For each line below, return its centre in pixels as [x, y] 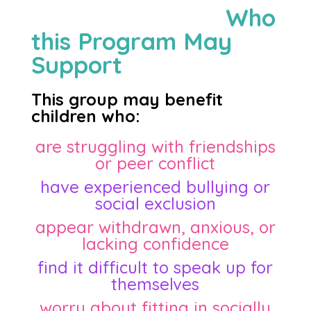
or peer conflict [155, 163]
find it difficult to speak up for [155, 267]
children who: [85, 116]
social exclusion [155, 203]
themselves [155, 284]
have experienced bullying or [155, 187]
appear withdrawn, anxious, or [155, 227]
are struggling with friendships [155, 146]
